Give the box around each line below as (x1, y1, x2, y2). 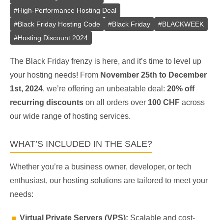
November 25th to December (100, 71, 207, 79)
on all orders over (83, 98, 148, 107)
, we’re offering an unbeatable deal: (43, 84, 167, 93)
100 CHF (148, 98, 180, 107)
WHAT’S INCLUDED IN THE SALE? (10, 139, 152, 149)
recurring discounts (10, 98, 83, 107)
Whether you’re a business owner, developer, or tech (10, 163, 192, 171)
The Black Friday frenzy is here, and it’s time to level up (10, 57, 201, 65)
